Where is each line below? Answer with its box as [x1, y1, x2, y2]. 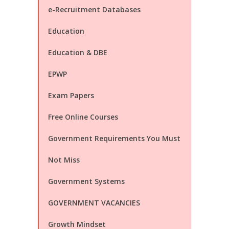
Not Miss [48, 155, 80, 165]
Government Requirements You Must [48, 133, 180, 143]
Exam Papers [48, 90, 94, 100]
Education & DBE [48, 48, 107, 57]
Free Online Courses [48, 112, 118, 122]
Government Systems [48, 176, 125, 186]
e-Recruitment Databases [48, 5, 141, 14]
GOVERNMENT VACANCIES [48, 198, 140, 208]
